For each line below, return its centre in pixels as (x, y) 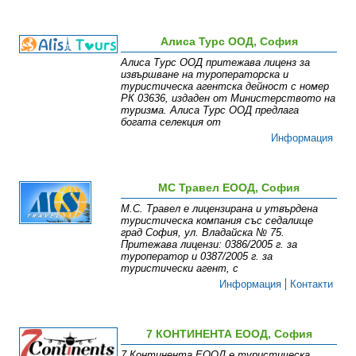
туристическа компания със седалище (217, 221)
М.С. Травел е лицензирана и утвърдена (220, 209)
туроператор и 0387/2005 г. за (197, 256)
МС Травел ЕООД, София (229, 188)
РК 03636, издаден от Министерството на (228, 98)
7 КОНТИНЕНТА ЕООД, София (229, 334)
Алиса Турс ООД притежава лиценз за (216, 62)
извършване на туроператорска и (205, 74)
